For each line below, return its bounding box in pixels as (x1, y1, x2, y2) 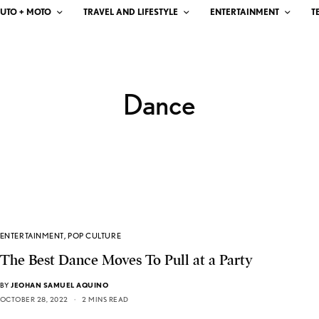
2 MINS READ (82, 295, 129, 304)
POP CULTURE (68, 231, 122, 241)
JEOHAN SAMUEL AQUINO (11, 281, 109, 290)
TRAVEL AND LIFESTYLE (83, 6, 178, 17)
